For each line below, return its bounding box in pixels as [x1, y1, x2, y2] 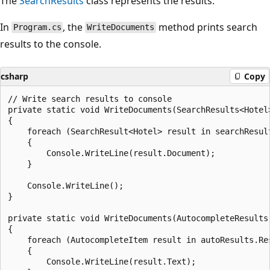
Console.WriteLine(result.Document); [8, 148, 215, 158]
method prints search [155, 20, 257, 34]
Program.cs [13, 22, 61, 33]
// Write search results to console [8, 93, 172, 104]
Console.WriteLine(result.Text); [8, 256, 196, 266]
